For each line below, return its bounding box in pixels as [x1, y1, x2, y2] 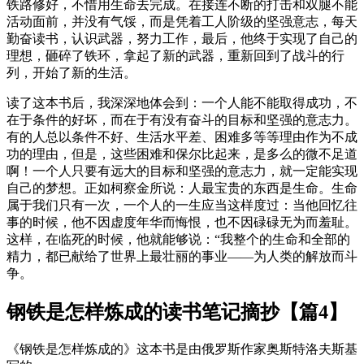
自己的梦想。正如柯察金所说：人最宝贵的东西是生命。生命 [6, 181, 357, 196]
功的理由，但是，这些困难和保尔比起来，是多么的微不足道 [6, 147, 357, 162]
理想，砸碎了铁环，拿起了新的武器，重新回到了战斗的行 [6, 49, 344, 63]
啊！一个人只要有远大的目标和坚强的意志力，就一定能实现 [6, 164, 357, 179]
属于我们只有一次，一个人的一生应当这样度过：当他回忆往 [6, 198, 357, 213]
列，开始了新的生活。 [6, 66, 136, 80]
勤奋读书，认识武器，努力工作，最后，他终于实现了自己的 [6, 32, 357, 46]
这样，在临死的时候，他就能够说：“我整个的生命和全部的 [6, 232, 350, 247]
